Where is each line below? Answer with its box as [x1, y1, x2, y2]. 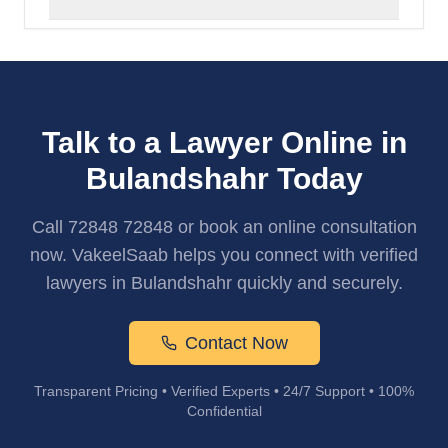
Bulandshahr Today [85, 162, 363, 195]
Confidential [186, 403, 262, 419]
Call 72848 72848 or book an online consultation [31, 217, 417, 237]
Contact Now [184, 333, 288, 353]
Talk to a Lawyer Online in [41, 126, 407, 159]
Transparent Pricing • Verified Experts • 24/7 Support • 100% [34, 383, 414, 399]
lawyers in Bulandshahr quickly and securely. [45, 273, 403, 293]
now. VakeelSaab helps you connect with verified [30, 245, 418, 265]
